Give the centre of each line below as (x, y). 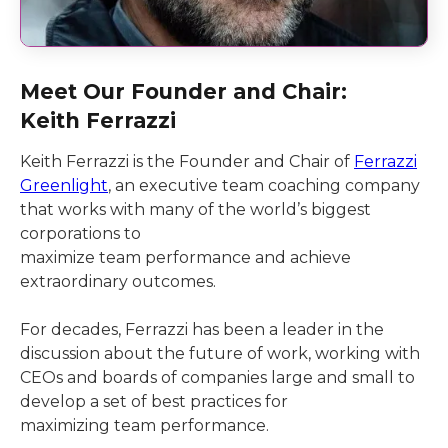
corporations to (80, 233)
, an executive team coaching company (264, 185)
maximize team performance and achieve (185, 257)
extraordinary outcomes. (118, 281)
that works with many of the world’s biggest (195, 209)
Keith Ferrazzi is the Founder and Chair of (187, 161)
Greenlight (64, 185)
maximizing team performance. (144, 425)
